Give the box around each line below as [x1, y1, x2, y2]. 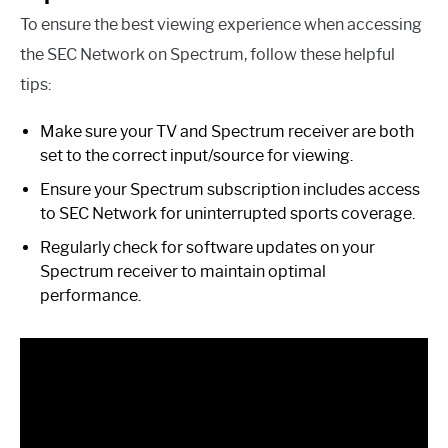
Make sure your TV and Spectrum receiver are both [40, 122, 414, 141]
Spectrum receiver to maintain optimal [40, 262, 326, 281]
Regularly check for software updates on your [40, 238, 375, 257]
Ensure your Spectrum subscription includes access [40, 180, 420, 199]
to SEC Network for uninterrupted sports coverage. [40, 204, 415, 223]
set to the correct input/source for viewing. [40, 146, 353, 165]
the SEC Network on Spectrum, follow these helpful [20, 45, 395, 64]
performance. [40, 286, 141, 305]
